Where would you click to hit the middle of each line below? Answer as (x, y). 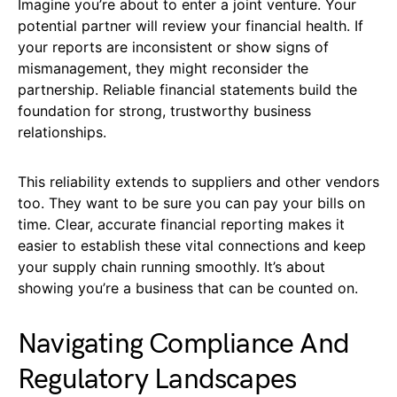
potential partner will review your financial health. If (191, 26)
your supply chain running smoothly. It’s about (171, 267)
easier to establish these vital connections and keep (192, 246)
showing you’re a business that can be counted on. (188, 288)
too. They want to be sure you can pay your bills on (191, 203)
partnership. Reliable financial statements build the (187, 90)
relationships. (62, 132)
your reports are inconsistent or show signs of (173, 47)
